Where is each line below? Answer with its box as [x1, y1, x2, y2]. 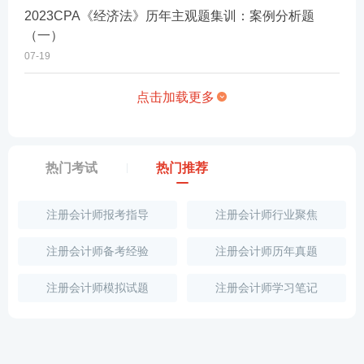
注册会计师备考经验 [45, 245, 149, 258]
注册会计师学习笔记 [214, 281, 318, 294]
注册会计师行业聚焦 [214, 208, 318, 221]
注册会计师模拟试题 [45, 281, 149, 294]
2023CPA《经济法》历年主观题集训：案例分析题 [24, 9, 314, 23]
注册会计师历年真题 [214, 245, 318, 258]
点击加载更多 [136, 90, 214, 104]
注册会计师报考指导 [45, 208, 149, 221]
